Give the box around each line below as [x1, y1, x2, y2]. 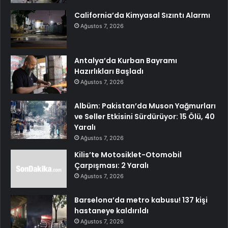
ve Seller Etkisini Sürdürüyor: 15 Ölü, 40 [74, 111, 215, 122]
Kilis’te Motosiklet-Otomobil [74, 149, 182, 160]
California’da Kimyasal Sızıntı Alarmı [74, 10, 210, 20]
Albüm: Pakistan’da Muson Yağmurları [74, 100, 216, 111]
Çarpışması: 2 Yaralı [74, 160, 149, 170]
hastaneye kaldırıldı [74, 205, 149, 216]
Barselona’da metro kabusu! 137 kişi [74, 194, 208, 205]
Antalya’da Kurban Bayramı [74, 55, 177, 66]
